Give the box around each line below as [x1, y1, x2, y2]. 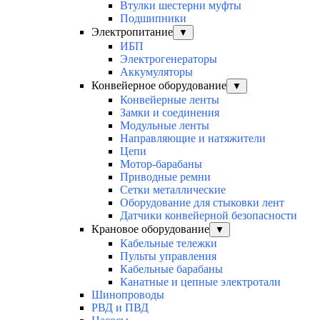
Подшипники [120, 12, 186, 25]
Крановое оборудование [91, 223, 209, 236]
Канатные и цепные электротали [120, 276, 281, 289]
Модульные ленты [120, 119, 209, 132]
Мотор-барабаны [120, 158, 202, 171]
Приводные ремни [120, 171, 211, 184]
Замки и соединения [120, 106, 219, 119]
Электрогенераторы [120, 53, 217, 66]
